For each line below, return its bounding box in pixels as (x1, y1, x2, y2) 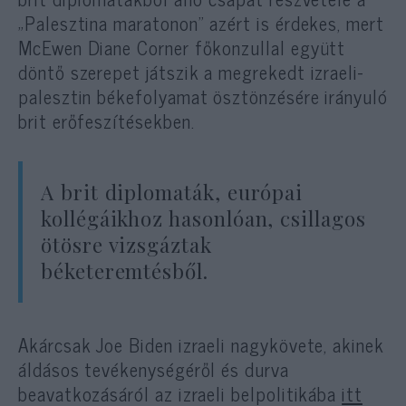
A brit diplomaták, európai (41, 178, 304, 206)
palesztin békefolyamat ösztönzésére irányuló (18, 80, 388, 111)
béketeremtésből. (41, 256, 208, 285)
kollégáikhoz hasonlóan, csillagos (41, 204, 366, 232)
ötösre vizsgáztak (41, 230, 212, 258)
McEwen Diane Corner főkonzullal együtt (18, 31, 346, 63)
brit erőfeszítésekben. (18, 104, 195, 136)
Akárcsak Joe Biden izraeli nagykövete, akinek (18, 329, 384, 361)
